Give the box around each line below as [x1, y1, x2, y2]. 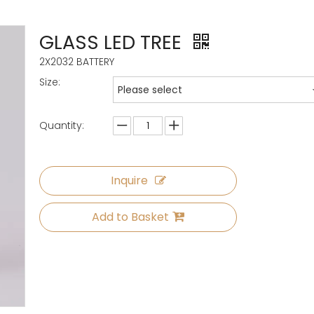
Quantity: [39, 118, 84, 132]
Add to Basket [92, 209, 169, 225]
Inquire [110, 172, 148, 189]
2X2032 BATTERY [39, 55, 114, 69]
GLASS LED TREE [39, 29, 186, 55]
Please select [118, 83, 182, 97]
